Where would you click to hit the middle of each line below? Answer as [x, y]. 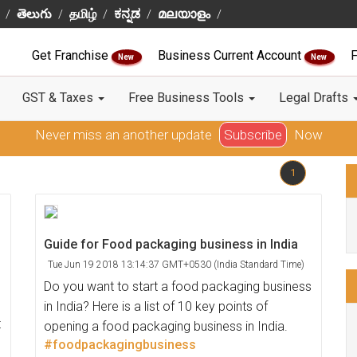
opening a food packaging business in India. [166, 326]
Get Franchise [72, 55]
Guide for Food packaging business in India [171, 244]
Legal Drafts [315, 98]
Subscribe [253, 135]
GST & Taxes [59, 98]
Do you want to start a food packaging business [178, 286]
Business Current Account [231, 55]
